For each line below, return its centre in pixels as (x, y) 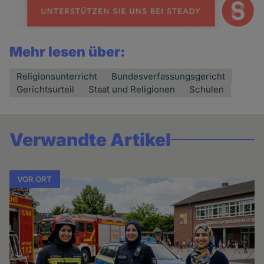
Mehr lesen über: (68, 52)
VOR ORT (35, 179)
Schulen (207, 90)
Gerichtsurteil (46, 90)
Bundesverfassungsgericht (169, 77)
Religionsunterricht (57, 77)
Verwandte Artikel (90, 140)
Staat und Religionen (132, 90)
